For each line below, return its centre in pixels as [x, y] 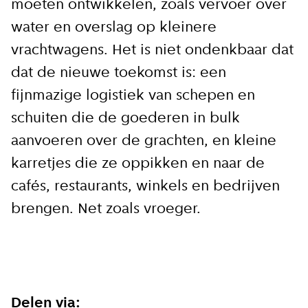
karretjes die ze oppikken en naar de [138, 164]
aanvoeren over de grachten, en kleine [144, 142]
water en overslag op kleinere [114, 28]
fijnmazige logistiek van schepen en [133, 96]
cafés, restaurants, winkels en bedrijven [145, 187]
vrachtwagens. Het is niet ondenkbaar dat [152, 51]
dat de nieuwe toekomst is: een [119, 74]
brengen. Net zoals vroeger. [106, 210]
